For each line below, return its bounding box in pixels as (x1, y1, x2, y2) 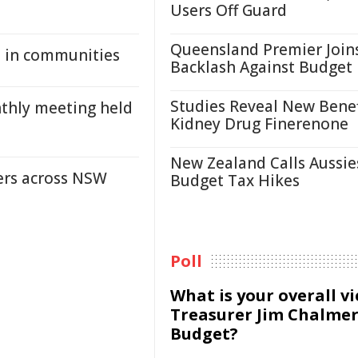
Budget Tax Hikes (170, 170, 300, 191)
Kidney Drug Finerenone (170, 113, 348, 134)
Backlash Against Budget (170, 57, 352, 78)
